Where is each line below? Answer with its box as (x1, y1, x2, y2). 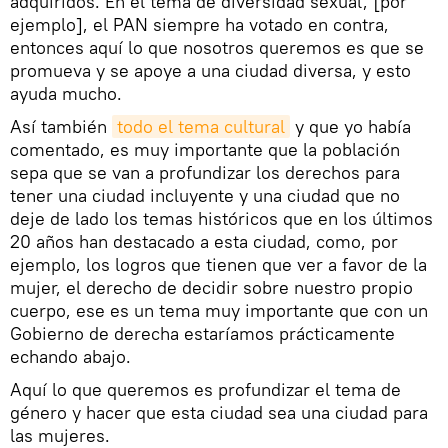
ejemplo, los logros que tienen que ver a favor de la (10, 252, 427, 276)
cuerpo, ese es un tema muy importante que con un (10, 298, 428, 322)
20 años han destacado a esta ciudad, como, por (10, 229, 398, 253)
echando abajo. (10, 344, 131, 368)
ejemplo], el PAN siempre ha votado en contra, (10, 12, 389, 36)
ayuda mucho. (10, 81, 122, 105)
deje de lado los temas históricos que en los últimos (10, 206, 433, 230)
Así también (10, 114, 112, 138)
